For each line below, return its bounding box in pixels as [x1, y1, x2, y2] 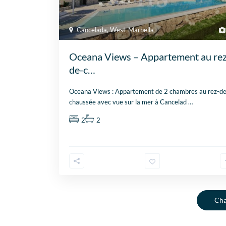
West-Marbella [110, 25, 154, 34]
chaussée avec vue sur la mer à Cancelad [69, 97, 188, 106]
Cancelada [77, 25, 107, 34]
